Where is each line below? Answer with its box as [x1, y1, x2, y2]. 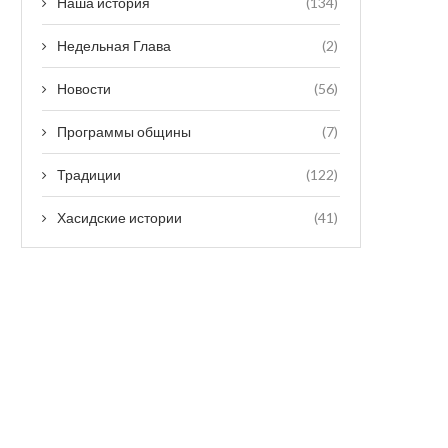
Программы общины [57, 123, 191, 141]
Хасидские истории [57, 209, 182, 227]
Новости [57, 80, 111, 98]
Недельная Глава [57, 37, 171, 55]
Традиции [57, 166, 121, 184]
